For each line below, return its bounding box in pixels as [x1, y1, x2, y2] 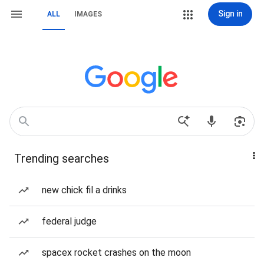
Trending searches [14, 151, 109, 166]
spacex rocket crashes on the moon [42, 247, 191, 258]
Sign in [217, 9, 243, 18]
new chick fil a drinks [42, 184, 127, 196]
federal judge [42, 216, 97, 227]
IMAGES [74, 10, 102, 18]
